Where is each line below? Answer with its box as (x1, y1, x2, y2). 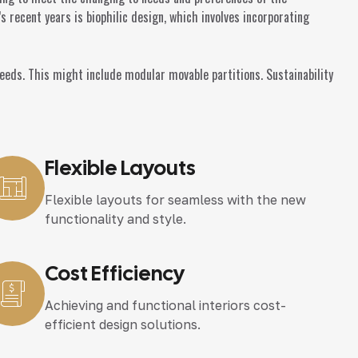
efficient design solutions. (45, 316, 201, 333)
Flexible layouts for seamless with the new (45, 192, 307, 209)
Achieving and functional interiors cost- (45, 297, 287, 314)
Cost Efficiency (45, 260, 185, 288)
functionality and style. (45, 211, 187, 228)
